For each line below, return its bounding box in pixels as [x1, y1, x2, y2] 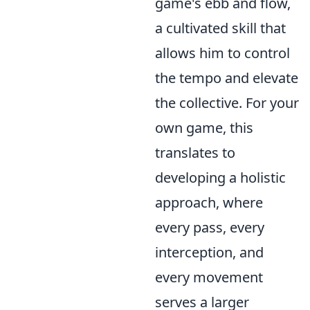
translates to [155, 143, 235, 162]
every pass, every [155, 217, 264, 237]
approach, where [155, 192, 263, 212]
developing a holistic [155, 167, 286, 187]
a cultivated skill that [155, 18, 286, 37]
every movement [155, 267, 263, 286]
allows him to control [155, 43, 290, 62]
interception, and [155, 242, 264, 262]
